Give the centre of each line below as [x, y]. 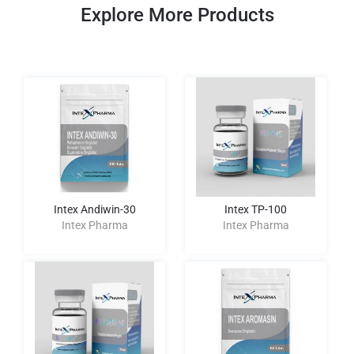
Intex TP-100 [256, 209]
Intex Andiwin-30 [94, 209]
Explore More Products [177, 15]
